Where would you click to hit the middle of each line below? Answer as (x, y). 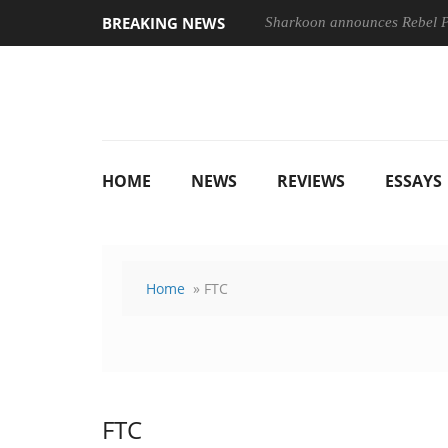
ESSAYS (413, 181)
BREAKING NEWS (163, 23)
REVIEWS (311, 181)
